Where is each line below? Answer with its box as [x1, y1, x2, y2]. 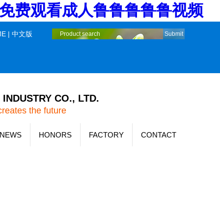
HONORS [39, 131, 72, 139]
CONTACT [141, 131, 176, 139]
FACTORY [89, 131, 124, 139]
